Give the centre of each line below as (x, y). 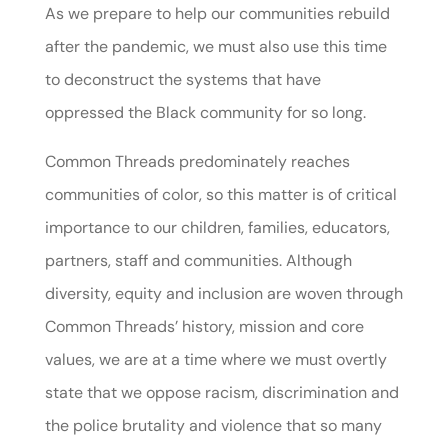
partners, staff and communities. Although (198, 260)
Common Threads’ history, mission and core (204, 326)
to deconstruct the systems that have (182, 79)
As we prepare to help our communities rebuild (217, 13)
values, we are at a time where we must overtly (215, 359)
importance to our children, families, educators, (217, 227)
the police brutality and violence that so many (213, 425)
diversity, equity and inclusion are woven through (223, 293)
